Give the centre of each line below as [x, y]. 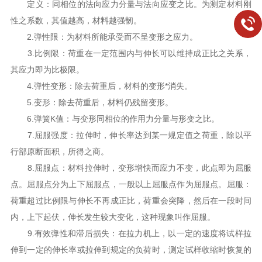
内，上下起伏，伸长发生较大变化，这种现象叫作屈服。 [113, 217]
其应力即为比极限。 [47, 70]
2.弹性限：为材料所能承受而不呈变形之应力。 [104, 37]
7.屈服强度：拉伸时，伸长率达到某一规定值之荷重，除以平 [131, 135]
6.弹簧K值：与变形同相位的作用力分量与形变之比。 [115, 119]
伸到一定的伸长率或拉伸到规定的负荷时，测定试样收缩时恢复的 [131, 250]
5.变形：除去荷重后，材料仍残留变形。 [92, 102]
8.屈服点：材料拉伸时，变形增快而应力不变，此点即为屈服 [131, 168]
